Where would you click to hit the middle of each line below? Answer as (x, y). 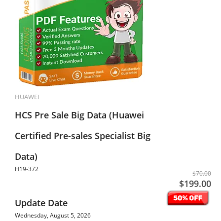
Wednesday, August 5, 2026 (53, 215)
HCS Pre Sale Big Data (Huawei (79, 115)
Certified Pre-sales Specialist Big (83, 136)
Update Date (41, 203)
